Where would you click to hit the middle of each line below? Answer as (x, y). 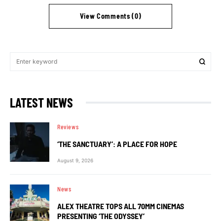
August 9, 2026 (75, 160)
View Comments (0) (110, 16)
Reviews (68, 127)
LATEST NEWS (41, 102)
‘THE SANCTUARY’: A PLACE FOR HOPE (117, 144)
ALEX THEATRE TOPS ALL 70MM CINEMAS (121, 206)
